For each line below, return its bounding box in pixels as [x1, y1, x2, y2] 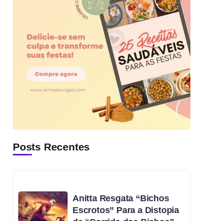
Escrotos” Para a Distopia [73, 205, 180, 215]
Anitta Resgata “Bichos [73, 193, 169, 203]
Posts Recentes [13, 141, 90, 152]
